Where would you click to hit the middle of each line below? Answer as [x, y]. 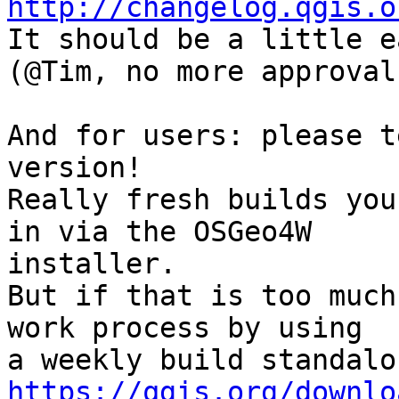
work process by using [185, 328]
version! [75, 168]
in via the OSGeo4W [159, 232]
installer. [92, 264]
